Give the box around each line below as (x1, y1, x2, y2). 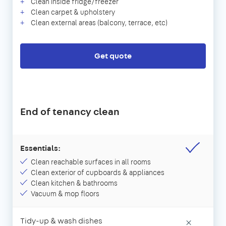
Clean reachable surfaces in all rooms (31, 157, 151, 166)
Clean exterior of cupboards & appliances (31, 167, 164, 177)
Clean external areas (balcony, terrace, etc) (31, 18, 167, 27)
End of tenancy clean (20, 104, 120, 118)
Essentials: (20, 142, 61, 153)
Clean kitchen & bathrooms (31, 178, 118, 188)
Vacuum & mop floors (31, 189, 99, 198)
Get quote (94, 50, 132, 61)
